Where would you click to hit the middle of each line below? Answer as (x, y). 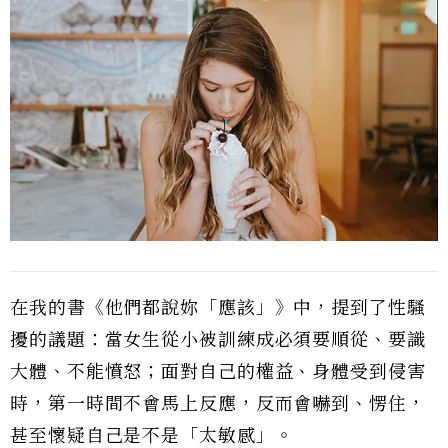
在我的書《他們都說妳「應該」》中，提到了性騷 (218, 307)
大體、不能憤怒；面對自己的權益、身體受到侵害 (218, 371)
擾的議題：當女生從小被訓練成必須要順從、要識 (218, 339)
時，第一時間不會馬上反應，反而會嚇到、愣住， (218, 403)
